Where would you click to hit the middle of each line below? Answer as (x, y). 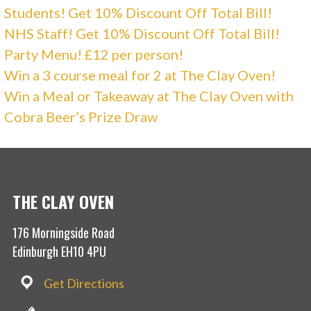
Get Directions (84, 283)
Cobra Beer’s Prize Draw (81, 116)
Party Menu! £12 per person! (94, 54)
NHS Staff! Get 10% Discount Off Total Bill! (142, 33)
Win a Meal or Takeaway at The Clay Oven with (149, 95)
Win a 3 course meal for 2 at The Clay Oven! (140, 75)
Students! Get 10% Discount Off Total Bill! (138, 12)
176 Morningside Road (64, 232)
